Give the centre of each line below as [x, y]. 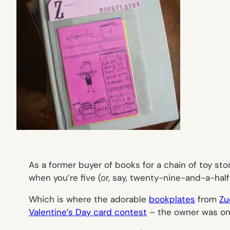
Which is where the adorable [89, 199]
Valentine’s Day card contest [88, 212]
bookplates [172, 199]
